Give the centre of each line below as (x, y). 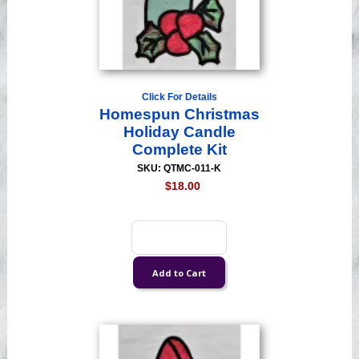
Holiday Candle (179, 132)
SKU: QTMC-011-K (179, 169)
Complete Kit (179, 150)
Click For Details (179, 97)
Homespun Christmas (179, 115)
